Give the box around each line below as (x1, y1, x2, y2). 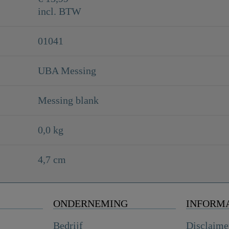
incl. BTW (38, 5, 81, 17)
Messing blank (38, 94, 99, 106)
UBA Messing (38, 64, 96, 76)
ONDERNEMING (53, 197, 128, 209)
